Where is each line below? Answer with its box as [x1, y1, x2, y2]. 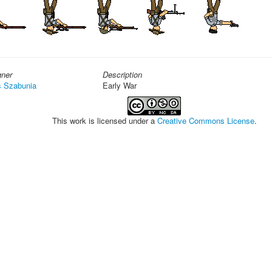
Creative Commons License [157, 115, 254, 126]
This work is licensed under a [52, 115, 157, 126]
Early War [103, 80, 137, 91]
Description [103, 69, 142, 80]
